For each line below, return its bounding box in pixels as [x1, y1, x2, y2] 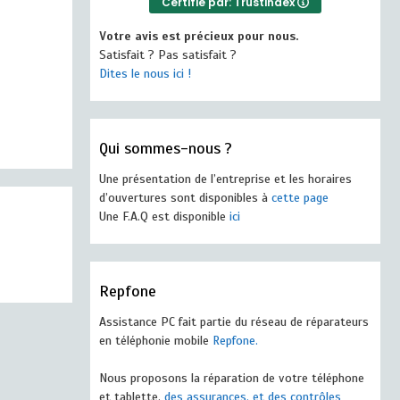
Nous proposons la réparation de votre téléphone [99, 371, 364, 386]
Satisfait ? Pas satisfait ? [99, 47, 237, 62]
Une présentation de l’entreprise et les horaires [99, 171, 352, 187]
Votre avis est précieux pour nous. [99, 29, 298, 44]
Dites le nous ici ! [99, 66, 191, 81]
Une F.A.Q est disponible [99, 209, 229, 224]
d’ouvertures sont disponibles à [99, 190, 271, 205]
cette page [271, 190, 329, 205]
